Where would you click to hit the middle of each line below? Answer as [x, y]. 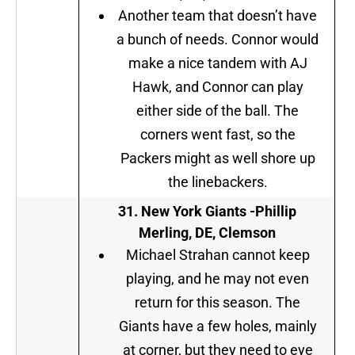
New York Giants [193, 212]
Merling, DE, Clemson [207, 233]
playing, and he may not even [218, 279]
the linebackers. [218, 182]
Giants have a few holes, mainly [218, 326]
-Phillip [271, 212]
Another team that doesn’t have [218, 16]
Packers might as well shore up [218, 158]
